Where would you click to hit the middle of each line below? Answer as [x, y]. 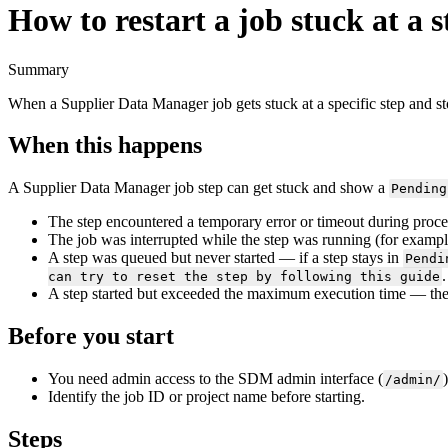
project [207, 397]
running [346, 240]
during [388, 222]
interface [347, 379]
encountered [144, 222]
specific [352, 103]
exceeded [190, 294]
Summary [38, 69]
